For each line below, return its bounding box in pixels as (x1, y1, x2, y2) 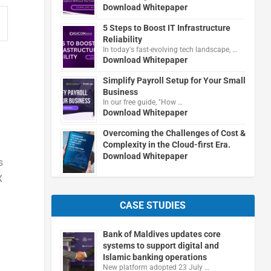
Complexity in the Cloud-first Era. (102, 139, 230, 149)
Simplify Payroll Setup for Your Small (102, 75, 246, 85)
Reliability (102, 34, 142, 44)
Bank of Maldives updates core (102, 229, 221, 239)
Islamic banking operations (102, 252, 207, 262)
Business (102, 87, 138, 97)
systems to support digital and (102, 240, 219, 250)
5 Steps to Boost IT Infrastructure (102, 22, 230, 33)
